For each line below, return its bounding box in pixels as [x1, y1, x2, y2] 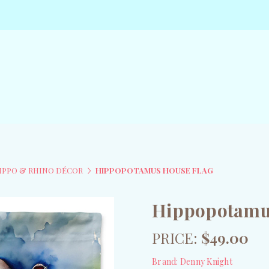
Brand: [152, 255, 178, 267]
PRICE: [152, 228, 198, 247]
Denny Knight [180, 255, 232, 267]
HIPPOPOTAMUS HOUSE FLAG [95, 165, 213, 175]
